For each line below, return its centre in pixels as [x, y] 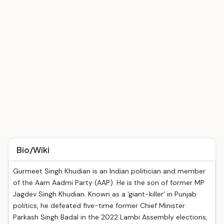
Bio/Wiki [33, 150]
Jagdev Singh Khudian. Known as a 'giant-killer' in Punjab [105, 194]
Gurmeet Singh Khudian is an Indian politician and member [109, 171]
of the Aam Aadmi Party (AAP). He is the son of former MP [109, 182]
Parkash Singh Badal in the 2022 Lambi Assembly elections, [110, 217]
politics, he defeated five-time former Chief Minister [99, 205]
